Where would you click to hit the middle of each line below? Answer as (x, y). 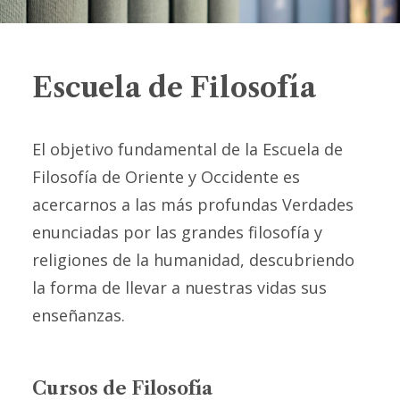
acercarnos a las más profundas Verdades (193, 204)
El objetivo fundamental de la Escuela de (187, 149)
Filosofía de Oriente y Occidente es (166, 177)
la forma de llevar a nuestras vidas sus (179, 287)
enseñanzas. (81, 315)
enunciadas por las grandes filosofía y (177, 232)
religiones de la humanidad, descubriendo (193, 260)
